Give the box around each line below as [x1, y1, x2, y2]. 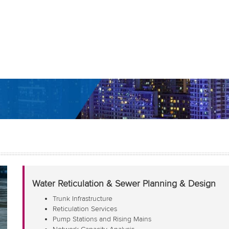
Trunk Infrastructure [53, 194, 112, 202]
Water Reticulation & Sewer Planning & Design [32, 178, 216, 189]
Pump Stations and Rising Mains [53, 215, 151, 223]
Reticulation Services [53, 204, 117, 213]
